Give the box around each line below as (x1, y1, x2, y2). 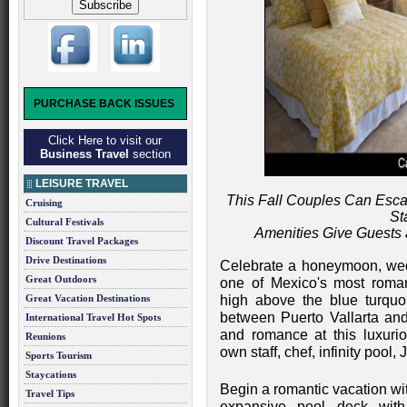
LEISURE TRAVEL (35, 177, 128, 190)
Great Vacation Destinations (25, 293, 150, 303)
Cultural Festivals (25, 216, 104, 227)
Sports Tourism (25, 350, 92, 361)
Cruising (25, 197, 63, 208)
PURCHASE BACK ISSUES (34, 97, 174, 110)
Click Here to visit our (48, 134, 163, 147)
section (129, 147, 171, 161)
